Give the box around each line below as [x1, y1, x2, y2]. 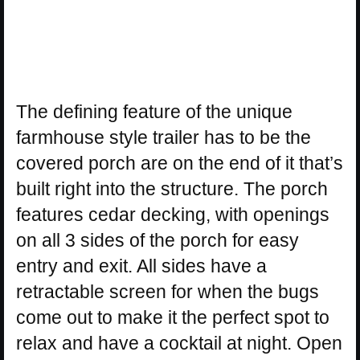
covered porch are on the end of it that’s [16, 152, 343, 174]
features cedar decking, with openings [16, 203, 329, 225]
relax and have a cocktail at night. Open [16, 332, 342, 354]
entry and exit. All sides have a [16, 255, 267, 276]
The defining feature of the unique [16, 100, 292, 122]
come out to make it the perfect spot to [16, 306, 329, 328]
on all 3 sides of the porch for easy [16, 229, 299, 251]
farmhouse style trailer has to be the [16, 126, 311, 148]
